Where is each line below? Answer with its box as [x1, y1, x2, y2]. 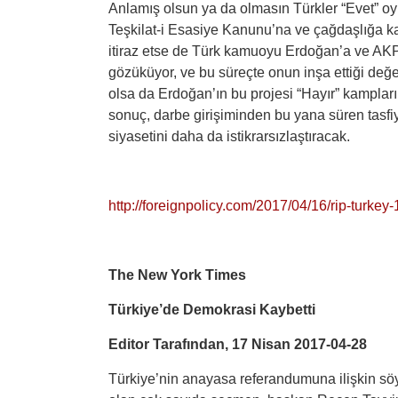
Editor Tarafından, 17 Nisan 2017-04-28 [108, 337, 367, 352]
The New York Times [108, 267, 246, 283]
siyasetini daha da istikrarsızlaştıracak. [108, 129, 350, 144]
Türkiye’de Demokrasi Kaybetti [108, 302, 315, 317]
